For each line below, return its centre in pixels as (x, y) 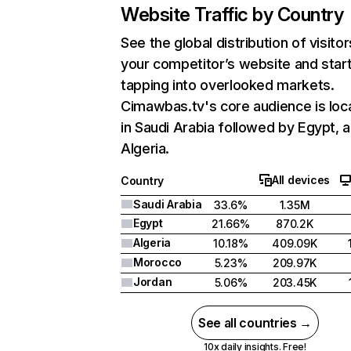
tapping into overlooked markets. (228, 85)
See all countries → (255, 323)
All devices (301, 180)
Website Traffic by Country (232, 14)
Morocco (158, 262)
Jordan (153, 282)
